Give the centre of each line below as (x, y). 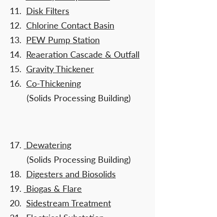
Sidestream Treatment (69, 203)
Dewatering (47, 145)
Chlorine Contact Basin (70, 25)
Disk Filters (48, 11)
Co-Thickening (54, 83)
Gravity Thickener (60, 69)
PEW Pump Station (63, 40)
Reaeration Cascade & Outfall (83, 54)
